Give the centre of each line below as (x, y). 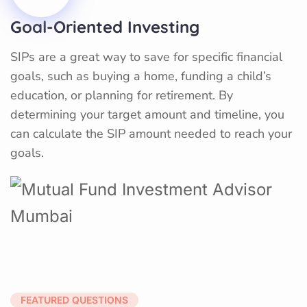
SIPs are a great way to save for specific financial (146, 57)
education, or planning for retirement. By (122, 95)
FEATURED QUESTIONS (74, 299)
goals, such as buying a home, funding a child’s (141, 76)
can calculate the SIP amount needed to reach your (151, 133)
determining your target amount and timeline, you (147, 114)
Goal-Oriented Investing (105, 26)
